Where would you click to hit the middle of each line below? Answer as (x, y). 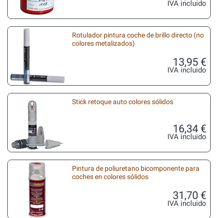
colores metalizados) (103, 43)
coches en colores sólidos (110, 177)
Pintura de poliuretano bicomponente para (136, 168)
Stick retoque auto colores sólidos (123, 102)
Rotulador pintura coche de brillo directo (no (138, 35)
